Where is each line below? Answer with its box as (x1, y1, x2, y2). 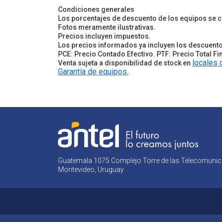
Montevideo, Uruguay (58, 165, 124, 173)
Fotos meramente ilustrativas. (58, 23, 156, 31)
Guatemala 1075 (58, 156, 110, 165)
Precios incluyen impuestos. (58, 32, 151, 40)
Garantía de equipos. (58, 66, 128, 76)
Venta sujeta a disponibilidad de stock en (58, 58, 192, 67)
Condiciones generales (58, 5, 134, 13)
